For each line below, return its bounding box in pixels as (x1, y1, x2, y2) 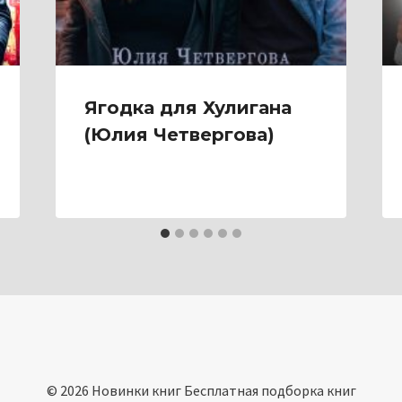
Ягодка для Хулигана (83, 97, 292, 119)
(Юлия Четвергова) (83, 124, 275, 146)
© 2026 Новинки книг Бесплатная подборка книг (46, 381, 356, 400)
